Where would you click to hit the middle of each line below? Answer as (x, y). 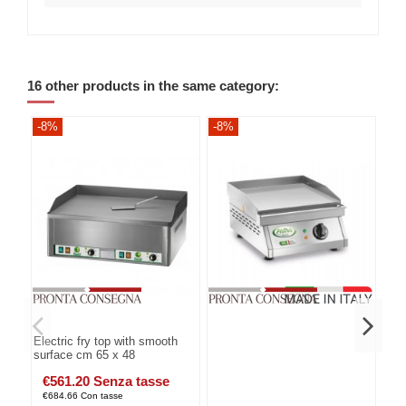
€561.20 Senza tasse (106, 382)
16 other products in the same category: (153, 86)
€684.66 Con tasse (83, 396)
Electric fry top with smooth (106, 341)
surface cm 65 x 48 (85, 354)
